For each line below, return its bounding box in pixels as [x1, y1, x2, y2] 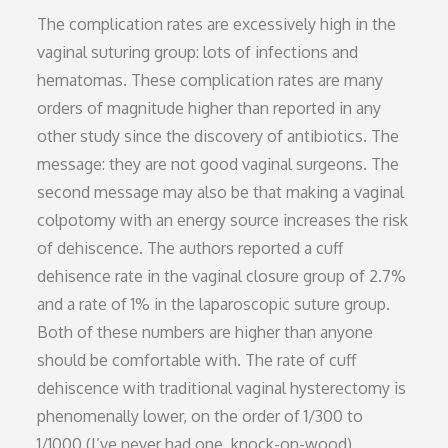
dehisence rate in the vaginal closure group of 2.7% [37, 266, 407, 287]
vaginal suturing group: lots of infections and [37, 42, 359, 63]
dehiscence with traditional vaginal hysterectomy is [37, 378, 407, 399]
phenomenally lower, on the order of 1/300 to [37, 406, 364, 427]
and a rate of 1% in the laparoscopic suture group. [37, 294, 391, 315]
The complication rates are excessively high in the [37, 14, 397, 35]
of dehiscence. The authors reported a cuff [37, 238, 344, 259]
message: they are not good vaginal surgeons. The [37, 154, 400, 175]
